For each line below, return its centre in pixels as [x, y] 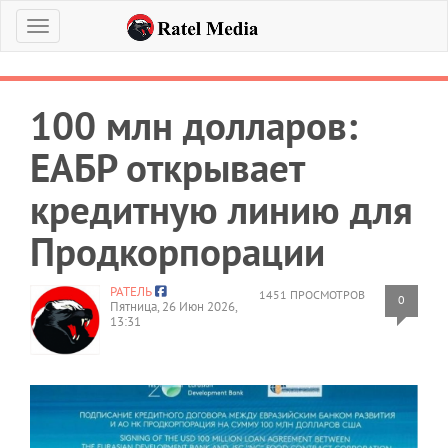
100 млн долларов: [193, 125]
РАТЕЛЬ [131, 291]
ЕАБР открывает [167, 167]
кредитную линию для [221, 209]
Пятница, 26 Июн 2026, [173, 306]
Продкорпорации [177, 251]
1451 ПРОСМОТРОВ [312, 294]
